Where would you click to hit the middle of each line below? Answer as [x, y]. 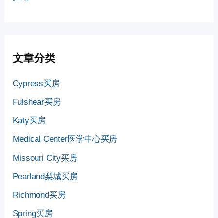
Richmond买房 [39, 195]
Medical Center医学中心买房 [65, 139]
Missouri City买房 [45, 158]
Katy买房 [29, 121]
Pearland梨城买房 [45, 176]
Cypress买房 [36, 83]
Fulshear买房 [37, 102]
